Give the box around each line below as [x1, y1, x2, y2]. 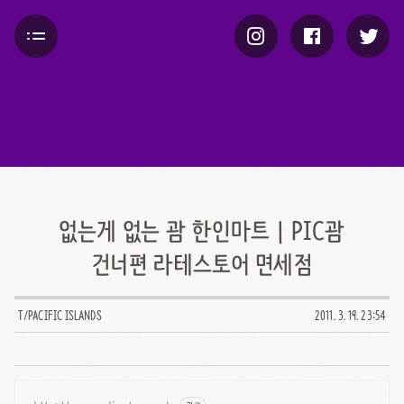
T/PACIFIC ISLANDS [18, 308, 102, 323]
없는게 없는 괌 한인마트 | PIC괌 [59, 216, 345, 246]
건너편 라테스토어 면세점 [92, 249, 312, 280]
